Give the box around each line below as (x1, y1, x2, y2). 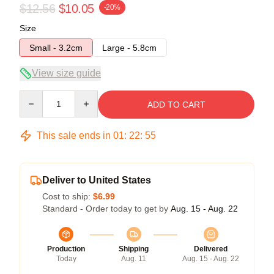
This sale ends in (34, 130, 113, 141)
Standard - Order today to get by (42, 203, 171, 213)
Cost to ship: (42, 191, 93, 201)
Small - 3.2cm (29, 42, 83, 53)
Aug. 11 (121, 254, 146, 263)
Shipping (119, 244, 149, 253)
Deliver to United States (42, 174, 151, 185)
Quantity (19, 91, 51, 101)
